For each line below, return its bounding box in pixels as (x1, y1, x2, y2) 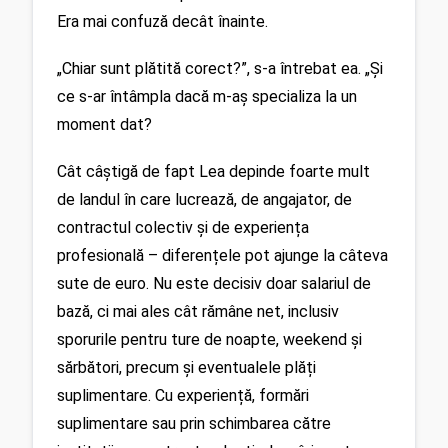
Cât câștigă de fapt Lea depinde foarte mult (57, 161, 370, 181)
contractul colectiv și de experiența (57, 217, 309, 237)
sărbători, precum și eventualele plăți (57, 357, 316, 377)
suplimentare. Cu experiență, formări (57, 385, 309, 405)
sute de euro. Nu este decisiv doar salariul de (57, 273, 371, 293)
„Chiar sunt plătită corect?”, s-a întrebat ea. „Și (57, 59, 383, 79)
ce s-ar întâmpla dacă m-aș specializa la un (57, 87, 357, 107)
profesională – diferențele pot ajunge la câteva (57, 245, 388, 265)
